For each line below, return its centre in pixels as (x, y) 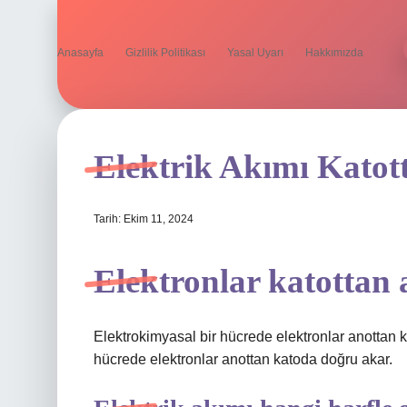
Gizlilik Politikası (165, 53)
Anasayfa (80, 53)
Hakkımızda (334, 53)
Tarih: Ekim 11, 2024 (144, 219)
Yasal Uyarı (255, 53)
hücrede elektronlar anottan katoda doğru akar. (243, 359)
